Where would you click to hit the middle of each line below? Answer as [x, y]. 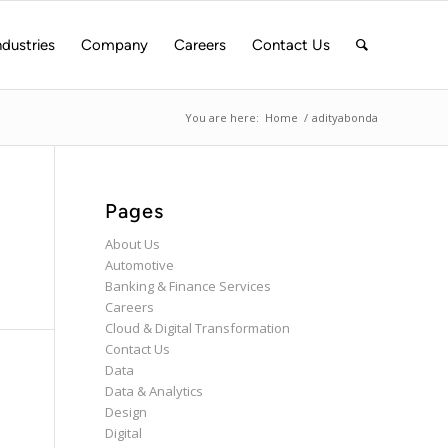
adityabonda [345, 117]
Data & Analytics [154, 391]
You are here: [222, 117]
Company [114, 45]
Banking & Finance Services [188, 286]
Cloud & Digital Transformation [198, 328]
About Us [133, 244]
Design [126, 412]
